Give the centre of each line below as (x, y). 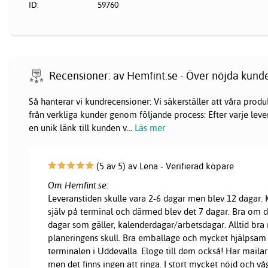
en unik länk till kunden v (78, 128)
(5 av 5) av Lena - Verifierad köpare (164, 166)
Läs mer (150, 128)
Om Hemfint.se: (78, 185)
